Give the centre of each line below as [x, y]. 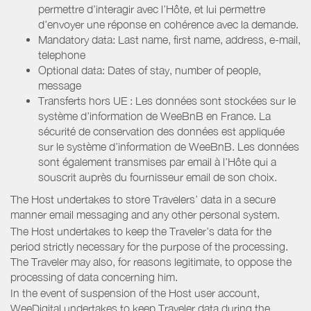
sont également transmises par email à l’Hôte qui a [157, 161]
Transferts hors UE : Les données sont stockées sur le [167, 100]
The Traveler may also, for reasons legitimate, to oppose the [151, 261]
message [60, 85]
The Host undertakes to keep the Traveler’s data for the [141, 231]
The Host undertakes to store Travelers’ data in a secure [143, 199]
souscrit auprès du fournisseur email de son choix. [158, 177]
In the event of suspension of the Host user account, [135, 293]
